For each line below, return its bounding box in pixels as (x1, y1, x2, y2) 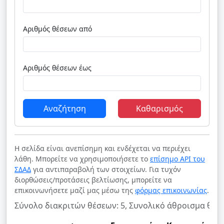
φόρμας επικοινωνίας (135, 185, 207, 195)
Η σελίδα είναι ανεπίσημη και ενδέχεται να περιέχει (14, 143, 190, 153)
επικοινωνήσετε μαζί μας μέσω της (14, 185, 135, 195)
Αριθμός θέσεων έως (79, 63, 91, 72)
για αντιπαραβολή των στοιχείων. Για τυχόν (31, 164, 181, 174)
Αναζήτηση (43, 103, 86, 114)
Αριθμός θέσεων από (79, 24, 92, 33)
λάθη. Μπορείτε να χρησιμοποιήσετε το (14, 154, 150, 163)
